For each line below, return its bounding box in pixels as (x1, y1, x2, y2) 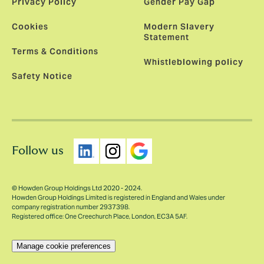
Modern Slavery (144, 21, 214, 32)
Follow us (12, 145, 64, 157)
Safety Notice (12, 71, 72, 82)
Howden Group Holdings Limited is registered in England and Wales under (12, 193, 225, 202)
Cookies (12, 21, 48, 32)
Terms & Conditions (12, 46, 98, 57)
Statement (144, 32, 189, 43)
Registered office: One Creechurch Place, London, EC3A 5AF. (12, 212, 187, 221)
